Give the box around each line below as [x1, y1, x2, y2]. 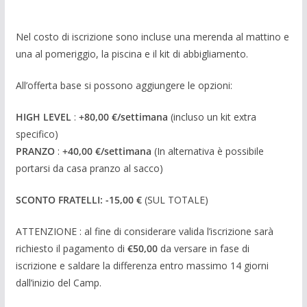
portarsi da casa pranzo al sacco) [15, 162, 163, 175]
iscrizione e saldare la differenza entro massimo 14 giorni [15, 259, 269, 272]
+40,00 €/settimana [62, 145, 151, 158]
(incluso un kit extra [170, 110, 256, 123]
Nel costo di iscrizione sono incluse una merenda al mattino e [15, 30, 289, 43]
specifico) [15, 127, 58, 140]
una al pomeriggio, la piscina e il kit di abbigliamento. [15, 47, 248, 60]
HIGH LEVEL [15, 110, 71, 123]
